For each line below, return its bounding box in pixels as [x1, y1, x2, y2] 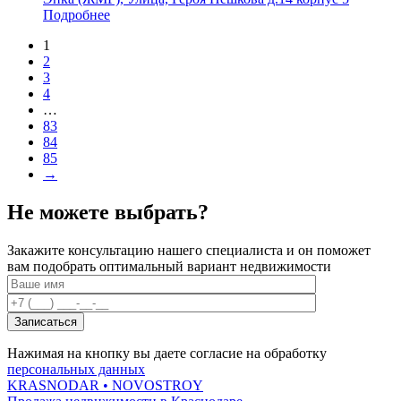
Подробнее [43, 7, 110, 23]
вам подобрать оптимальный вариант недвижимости [7, 258, 331, 274]
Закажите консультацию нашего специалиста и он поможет [7, 242, 371, 258]
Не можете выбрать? [7, 200, 209, 224]
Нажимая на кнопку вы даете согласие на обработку [7, 345, 327, 361]
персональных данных [7, 361, 145, 377]
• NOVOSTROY [103, 377, 203, 393]
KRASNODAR [7, 377, 103, 393]
